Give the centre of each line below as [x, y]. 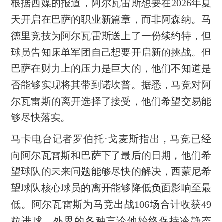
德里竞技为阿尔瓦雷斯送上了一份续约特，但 [111, 35]
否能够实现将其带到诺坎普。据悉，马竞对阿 [111, 84]
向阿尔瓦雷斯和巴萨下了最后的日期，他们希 [111, 155]
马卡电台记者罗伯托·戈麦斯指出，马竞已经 [111, 139]
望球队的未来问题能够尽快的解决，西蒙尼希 [111, 171]
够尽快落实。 [40, 117]
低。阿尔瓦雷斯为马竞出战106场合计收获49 [111, 204]
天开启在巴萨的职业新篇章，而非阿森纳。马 [111, 19]
